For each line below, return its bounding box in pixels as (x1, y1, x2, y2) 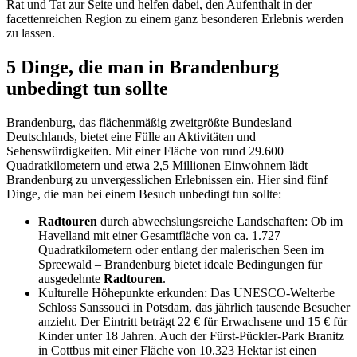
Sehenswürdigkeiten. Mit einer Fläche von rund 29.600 (6, 144, 284, 159)
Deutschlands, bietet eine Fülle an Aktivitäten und (6, 130, 256, 144)
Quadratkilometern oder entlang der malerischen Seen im (38, 243, 324, 257)
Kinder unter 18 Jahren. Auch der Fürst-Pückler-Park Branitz (38, 329, 344, 343)
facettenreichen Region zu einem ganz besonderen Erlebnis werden (6, 12, 343, 26)
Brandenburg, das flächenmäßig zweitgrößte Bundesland (6, 116, 292, 130)
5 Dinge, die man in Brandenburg (6, 57, 279, 78)
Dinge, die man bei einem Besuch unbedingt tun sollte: (6, 187, 281, 202)
